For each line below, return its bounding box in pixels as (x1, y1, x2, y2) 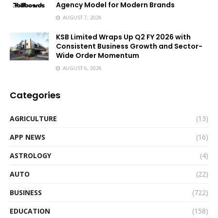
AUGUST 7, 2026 (61, 14, 102, 21)
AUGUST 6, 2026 (61, 65, 102, 72)
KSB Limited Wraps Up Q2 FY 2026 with (56, 32, 191, 42)
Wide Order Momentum (56, 51, 139, 60)
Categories (10, 89, 60, 101)
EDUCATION (10, 206, 50, 216)
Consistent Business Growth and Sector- (56, 41, 202, 51)
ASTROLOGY (10, 151, 51, 160)
